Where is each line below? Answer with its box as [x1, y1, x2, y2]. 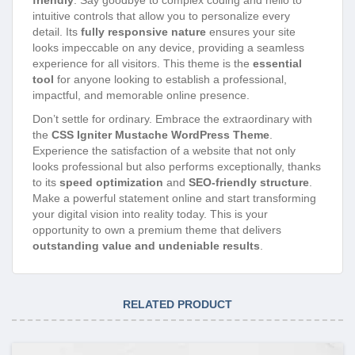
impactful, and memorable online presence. [32, 88, 250, 101]
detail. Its [32, 25, 81, 38]
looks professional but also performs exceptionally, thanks [32, 159, 321, 173]
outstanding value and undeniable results [32, 239, 260, 252]
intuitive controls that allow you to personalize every [32, 9, 290, 22]
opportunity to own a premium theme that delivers [32, 223, 281, 236]
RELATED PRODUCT [123, 297, 232, 311]
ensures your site [206, 25, 296, 38]
